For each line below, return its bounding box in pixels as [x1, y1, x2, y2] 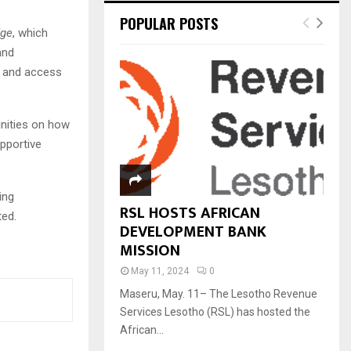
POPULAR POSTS [120, 13, 218, 34]
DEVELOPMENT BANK [120, 219, 266, 246]
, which [13, 26, 48, 41]
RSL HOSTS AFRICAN [120, 200, 260, 227]
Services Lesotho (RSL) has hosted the [120, 306, 310, 319]
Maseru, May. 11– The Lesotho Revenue [120, 288, 317, 301]
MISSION [120, 237, 180, 265]
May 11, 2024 [131, 266, 189, 277]
